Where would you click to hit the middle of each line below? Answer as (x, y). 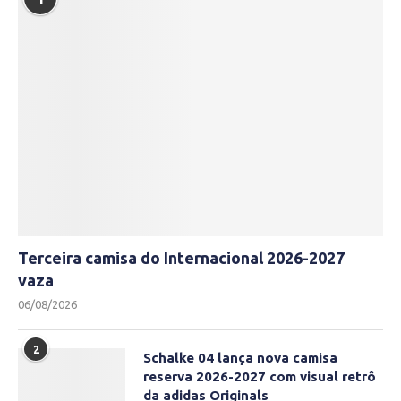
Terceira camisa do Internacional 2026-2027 (181, 258)
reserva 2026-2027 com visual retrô (260, 377)
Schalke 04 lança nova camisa (240, 358)
